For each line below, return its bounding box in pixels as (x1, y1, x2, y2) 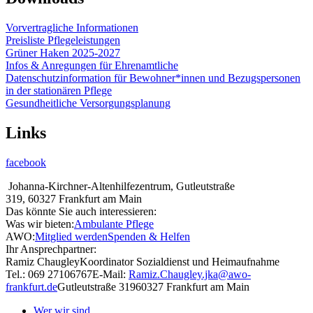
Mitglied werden (35, 230, 108, 242)
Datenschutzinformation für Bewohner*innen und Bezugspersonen (6, 72, 300, 85)
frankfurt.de (6, 280, 57, 293)
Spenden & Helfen (108, 230, 190, 242)
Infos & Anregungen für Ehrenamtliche (6, 59, 178, 72)
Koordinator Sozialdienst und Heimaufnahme (80, 255, 279, 268)
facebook (6, 156, 46, 168)
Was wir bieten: (6, 217, 74, 230)
